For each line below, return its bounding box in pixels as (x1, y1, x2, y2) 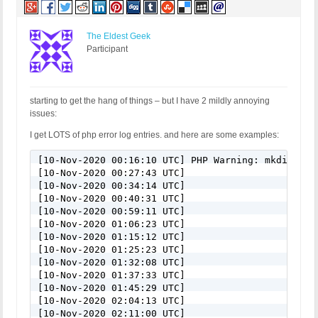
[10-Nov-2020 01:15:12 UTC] (38, 231, 185, 243)
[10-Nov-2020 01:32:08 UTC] (38, 257, 185, 268)
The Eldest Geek (87, 31, 150, 42)
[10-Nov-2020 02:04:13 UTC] (38, 295, 185, 307)
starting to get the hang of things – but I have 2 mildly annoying (30, 96, 270, 106)
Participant (87, 44, 128, 55)
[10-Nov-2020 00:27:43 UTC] (38, 168, 185, 179)
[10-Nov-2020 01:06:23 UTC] (38, 219, 185, 230)
